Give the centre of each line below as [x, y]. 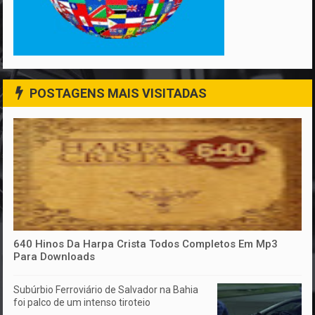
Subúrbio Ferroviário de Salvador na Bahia [106, 289]
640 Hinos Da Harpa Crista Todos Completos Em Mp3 [146, 244]
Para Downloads [54, 256]
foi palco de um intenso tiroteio [82, 302]
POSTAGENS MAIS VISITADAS [118, 94]
